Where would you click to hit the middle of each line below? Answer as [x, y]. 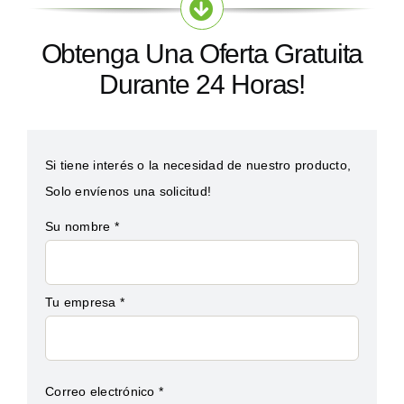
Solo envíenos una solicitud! [129, 191]
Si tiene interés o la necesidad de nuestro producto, [198, 165]
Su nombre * [82, 226]
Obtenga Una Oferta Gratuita [202, 53]
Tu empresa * [85, 302]
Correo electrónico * [105, 391]
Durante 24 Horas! [202, 84]
